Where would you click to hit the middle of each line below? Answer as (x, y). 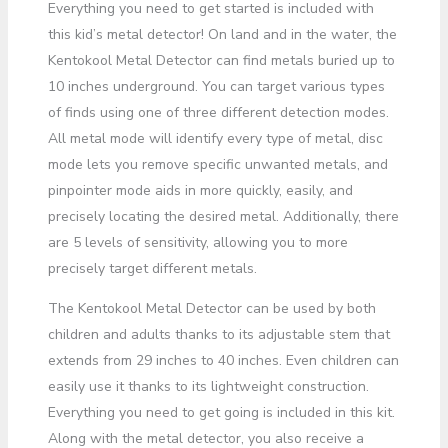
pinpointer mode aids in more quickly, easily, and (200, 190)
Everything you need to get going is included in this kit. (221, 412)
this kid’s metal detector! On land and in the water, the (222, 34)
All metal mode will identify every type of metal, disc (215, 138)
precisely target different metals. (152, 268)
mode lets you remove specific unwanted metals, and (217, 164)
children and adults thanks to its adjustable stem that (218, 334)
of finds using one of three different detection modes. (218, 112)
